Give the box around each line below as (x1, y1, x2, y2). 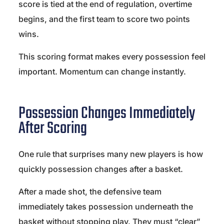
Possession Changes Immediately (18, 101, 195, 127)
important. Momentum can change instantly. (18, 66, 186, 77)
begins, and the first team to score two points (18, 14, 190, 24)
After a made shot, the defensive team (18, 186, 161, 197)
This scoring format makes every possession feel (18, 51, 205, 62)
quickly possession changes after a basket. (18, 164, 183, 174)
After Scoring (18, 116, 87, 142)
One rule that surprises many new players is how (18, 149, 203, 159)
